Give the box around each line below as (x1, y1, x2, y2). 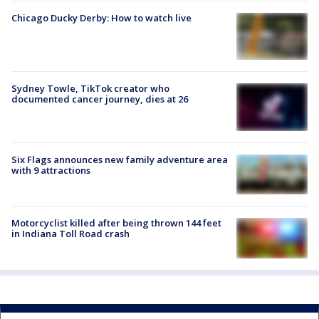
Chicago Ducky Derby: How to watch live (11, 11, 192, 24)
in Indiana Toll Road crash (11, 227, 130, 241)
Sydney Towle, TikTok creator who (11, 82, 169, 95)
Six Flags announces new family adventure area (11, 152, 228, 166)
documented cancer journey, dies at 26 (11, 93, 188, 106)
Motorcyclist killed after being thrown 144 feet (11, 216, 221, 230)
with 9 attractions (11, 163, 90, 177)
